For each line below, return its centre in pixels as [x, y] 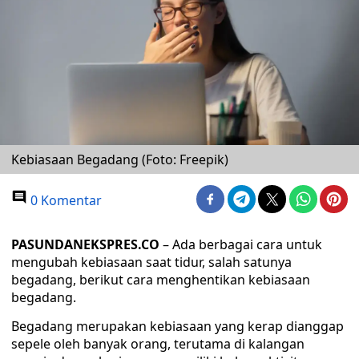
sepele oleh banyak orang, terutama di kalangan [158, 344]
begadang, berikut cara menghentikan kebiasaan [161, 280]
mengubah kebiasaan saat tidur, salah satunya [151, 262]
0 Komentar [65, 200]
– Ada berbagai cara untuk [241, 244]
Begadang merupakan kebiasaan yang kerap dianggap [177, 326]
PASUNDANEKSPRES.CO [85, 244]
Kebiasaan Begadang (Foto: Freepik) [120, 159]
